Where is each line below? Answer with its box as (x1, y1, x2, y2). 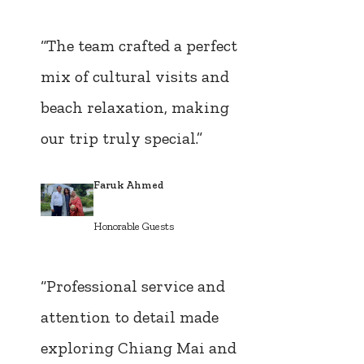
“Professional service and (40, 276, 225, 297)
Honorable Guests (93, 219, 174, 232)
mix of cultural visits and (40, 67, 229, 87)
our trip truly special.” (40, 128, 202, 149)
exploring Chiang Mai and (40, 338, 236, 358)
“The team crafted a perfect (40, 36, 237, 56)
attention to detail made (40, 307, 219, 327)
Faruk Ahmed (93, 178, 163, 191)
